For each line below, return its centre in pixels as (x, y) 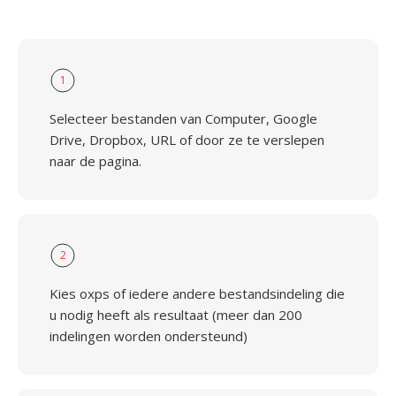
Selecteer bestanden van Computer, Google (183, 118)
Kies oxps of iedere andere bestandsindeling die (197, 293)
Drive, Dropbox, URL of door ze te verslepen (187, 140)
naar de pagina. (95, 161)
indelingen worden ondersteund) (148, 336)
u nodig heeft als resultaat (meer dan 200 (176, 315)
